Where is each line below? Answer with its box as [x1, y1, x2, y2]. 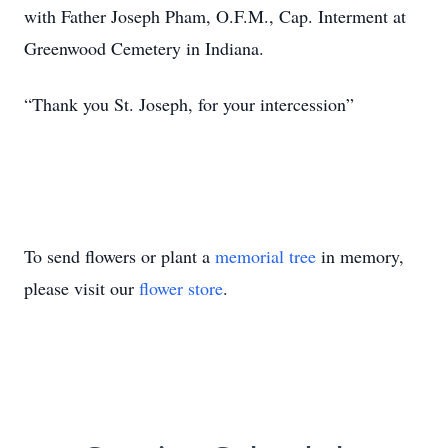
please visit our [24, 276, 139, 300]
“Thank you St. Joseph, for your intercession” [24, 92, 354, 116]
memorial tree [215, 244, 316, 268]
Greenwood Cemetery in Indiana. [24, 36, 264, 60]
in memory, [316, 244, 404, 268]
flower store [139, 276, 223, 300]
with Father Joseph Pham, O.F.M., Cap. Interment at [24, 4, 406, 28]
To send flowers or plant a [24, 244, 215, 268]
